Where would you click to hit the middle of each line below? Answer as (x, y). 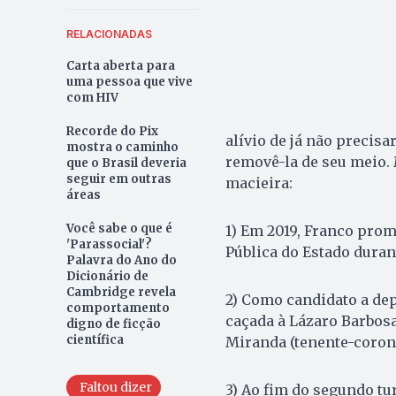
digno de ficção (113, 324)
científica (95, 339)
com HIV (93, 97)
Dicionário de (107, 276)
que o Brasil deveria (126, 163)
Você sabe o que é (119, 228)
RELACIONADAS (109, 34)
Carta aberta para (120, 65)
